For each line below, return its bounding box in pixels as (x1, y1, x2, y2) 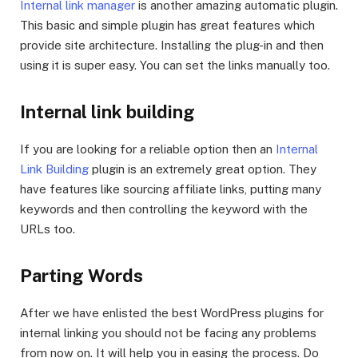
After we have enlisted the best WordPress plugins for (20, 306, 324, 320)
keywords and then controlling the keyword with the (20, 201, 308, 216)
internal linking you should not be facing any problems (20, 326, 316, 340)
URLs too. (20, 221, 78, 236)
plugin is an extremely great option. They (89, 161, 316, 176)
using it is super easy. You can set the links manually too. (20, 58, 333, 72)
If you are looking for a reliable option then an (20, 141, 276, 156)
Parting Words (20, 265, 143, 287)
